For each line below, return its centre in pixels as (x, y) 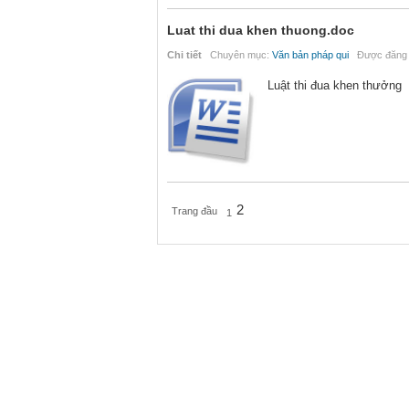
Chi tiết (184, 55)
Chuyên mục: (237, 55)
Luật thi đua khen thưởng (335, 85)
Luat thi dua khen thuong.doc (261, 30)
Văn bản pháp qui (310, 55)
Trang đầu (194, 211)
